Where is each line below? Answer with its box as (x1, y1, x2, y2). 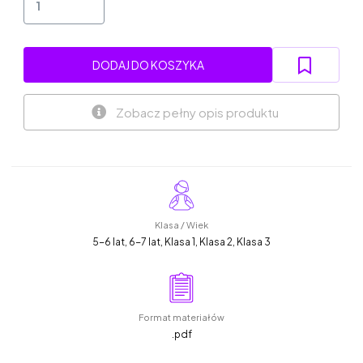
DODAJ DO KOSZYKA (92, 58, 204, 73)
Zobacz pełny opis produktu (115, 104, 279, 120)
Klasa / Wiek (155, 220, 208, 231)
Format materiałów (139, 312, 224, 323)
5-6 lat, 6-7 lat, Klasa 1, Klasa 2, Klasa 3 (92, 236, 271, 249)
